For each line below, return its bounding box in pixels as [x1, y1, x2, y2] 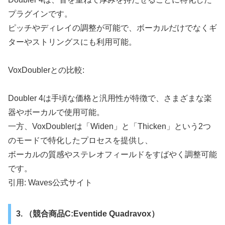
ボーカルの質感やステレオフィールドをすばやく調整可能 [8, 150, 217, 159]
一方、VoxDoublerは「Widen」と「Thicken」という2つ [8, 122, 211, 131]
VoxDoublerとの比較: [8, 65, 84, 74]
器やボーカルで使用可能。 [8, 107, 104, 117]
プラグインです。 [8, 9, 72, 18]
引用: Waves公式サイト [8, 178, 92, 187]
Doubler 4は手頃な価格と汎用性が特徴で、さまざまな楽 [8, 93, 212, 102]
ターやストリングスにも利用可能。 [8, 37, 137, 46]
